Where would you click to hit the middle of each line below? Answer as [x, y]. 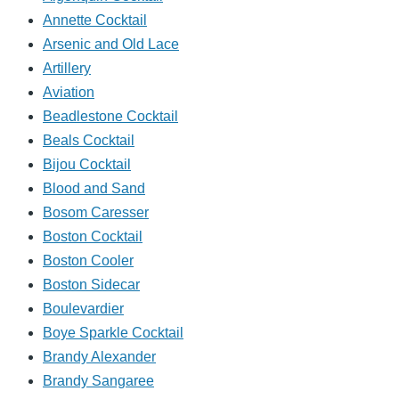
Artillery [67, 69]
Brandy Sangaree [98, 381]
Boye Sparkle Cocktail [113, 333]
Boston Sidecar [91, 285]
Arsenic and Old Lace [111, 45]
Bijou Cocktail [87, 165]
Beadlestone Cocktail [110, 117]
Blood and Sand [94, 189]
